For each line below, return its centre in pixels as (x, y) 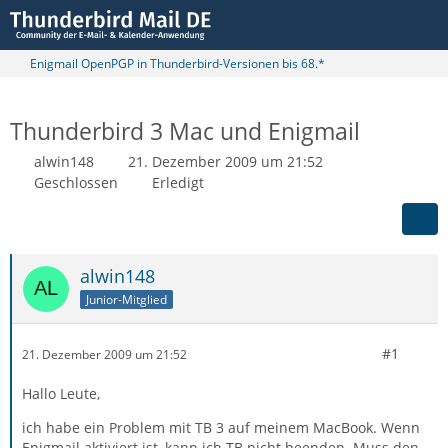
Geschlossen (76, 182)
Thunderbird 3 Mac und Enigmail (185, 131)
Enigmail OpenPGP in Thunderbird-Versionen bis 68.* (177, 63)
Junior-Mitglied (126, 299)
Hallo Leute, (61, 393)
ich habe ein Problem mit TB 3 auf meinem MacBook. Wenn (221, 427)
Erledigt (178, 182)
